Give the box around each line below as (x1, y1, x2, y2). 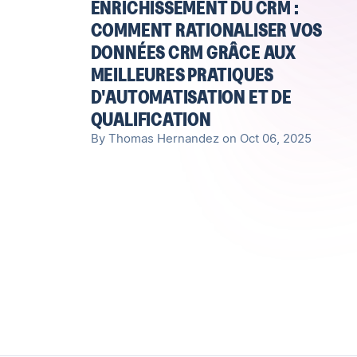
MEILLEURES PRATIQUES (90, 64, 274, 84)
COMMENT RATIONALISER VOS (90, 19, 323, 40)
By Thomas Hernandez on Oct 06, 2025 (90, 131, 312, 146)
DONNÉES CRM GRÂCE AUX (90, 41, 296, 62)
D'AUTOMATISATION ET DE (90, 86, 292, 107)
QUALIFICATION (90, 108, 211, 129)
